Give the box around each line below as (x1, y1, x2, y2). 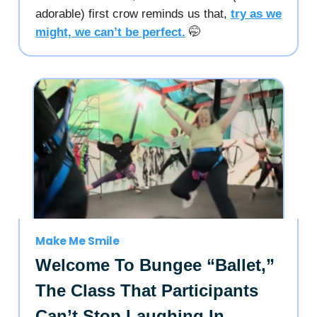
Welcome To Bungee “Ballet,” (35, 255, 275, 275)
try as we (231, 6, 282, 21)
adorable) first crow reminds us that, (35, 6, 231, 21)
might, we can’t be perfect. (35, 25, 185, 39)
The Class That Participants (35, 280, 258, 300)
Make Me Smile (35, 233, 120, 248)
